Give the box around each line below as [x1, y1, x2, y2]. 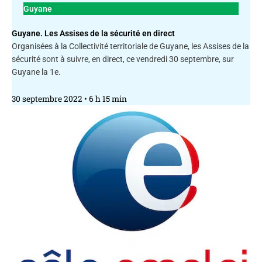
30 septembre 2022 [12, 94, 84, 105]
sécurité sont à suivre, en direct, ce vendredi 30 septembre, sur [12, 54, 234, 64]
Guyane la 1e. [12, 67, 61, 77]
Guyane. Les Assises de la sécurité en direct [12, 29, 175, 39]
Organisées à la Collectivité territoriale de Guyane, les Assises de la [12, 42, 249, 51]
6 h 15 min [87, 94, 127, 105]
